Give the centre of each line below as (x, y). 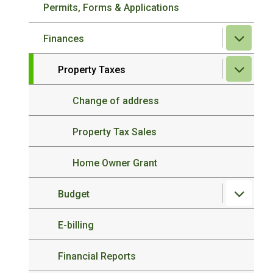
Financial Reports (97, 256)
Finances (64, 39)
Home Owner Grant (115, 163)
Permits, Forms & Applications (112, 8)
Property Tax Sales (115, 132)
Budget (74, 194)
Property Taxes (92, 70)
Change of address (116, 101)
